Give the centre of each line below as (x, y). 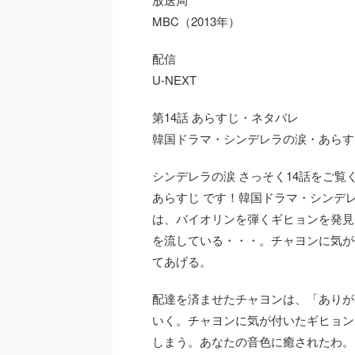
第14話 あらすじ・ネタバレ (225, 117)
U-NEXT (174, 80)
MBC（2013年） (196, 21)
